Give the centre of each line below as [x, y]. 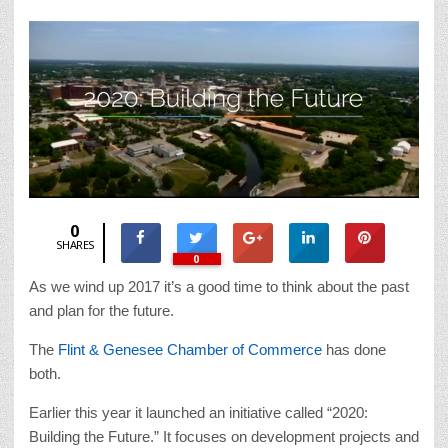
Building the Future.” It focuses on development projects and [224, 436]
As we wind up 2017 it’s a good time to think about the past [219, 286]
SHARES [75, 244]
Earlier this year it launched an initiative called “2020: [198, 412]
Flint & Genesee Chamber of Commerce [192, 349]
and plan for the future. [101, 310]
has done [356, 349]
